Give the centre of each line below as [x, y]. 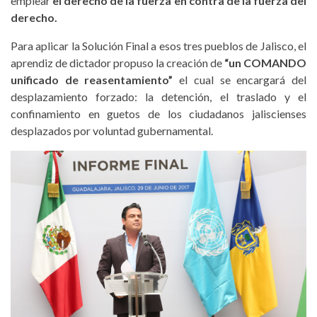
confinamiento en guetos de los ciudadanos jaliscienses [158, 113]
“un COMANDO [265, 62]
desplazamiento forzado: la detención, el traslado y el [158, 96]
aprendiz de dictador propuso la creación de [117, 62]
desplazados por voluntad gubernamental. [112, 130]
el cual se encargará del [240, 79]
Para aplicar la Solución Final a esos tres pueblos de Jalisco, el [158, 45]
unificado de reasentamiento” [92, 79]
